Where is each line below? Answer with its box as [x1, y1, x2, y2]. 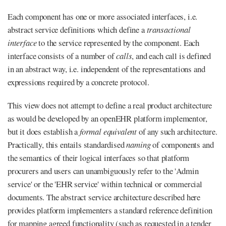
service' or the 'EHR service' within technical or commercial [8, 178, 202, 190]
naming [126, 139, 151, 151]
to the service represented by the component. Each [36, 37, 200, 49]
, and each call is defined [132, 50, 211, 62]
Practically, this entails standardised [8, 139, 127, 151]
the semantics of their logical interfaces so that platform [8, 152, 190, 164]
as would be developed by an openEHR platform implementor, [8, 112, 207, 125]
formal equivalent [79, 126, 137, 138]
